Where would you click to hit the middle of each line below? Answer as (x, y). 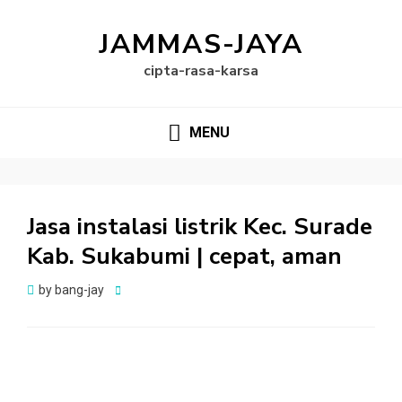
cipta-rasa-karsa (201, 71)
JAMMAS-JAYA (201, 44)
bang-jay (79, 290)
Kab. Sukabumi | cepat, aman (184, 257)
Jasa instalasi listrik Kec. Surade (200, 227)
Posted (134, 289)
